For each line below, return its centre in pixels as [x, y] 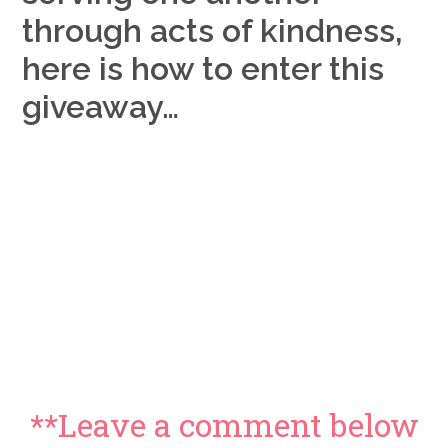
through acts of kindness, [213, 31]
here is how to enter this [203, 69]
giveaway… [101, 107]
